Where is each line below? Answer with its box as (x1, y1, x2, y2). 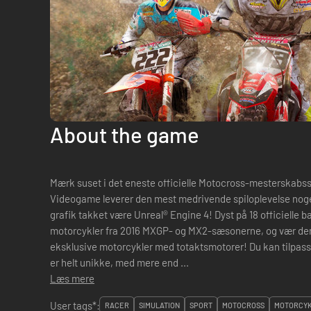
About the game (50, 121, 199, 147)
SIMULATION (139, 301, 180, 310)
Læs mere (50, 272, 94, 285)
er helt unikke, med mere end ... (50, 256, 189, 269)
